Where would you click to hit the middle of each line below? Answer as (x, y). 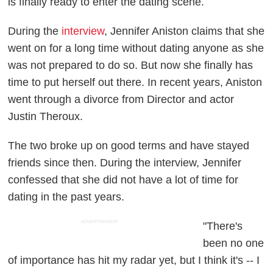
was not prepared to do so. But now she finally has (131, 66)
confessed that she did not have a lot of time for (123, 180)
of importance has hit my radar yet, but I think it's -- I (134, 261)
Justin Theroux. (46, 117)
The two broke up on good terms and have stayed (129, 146)
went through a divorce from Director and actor (121, 100)
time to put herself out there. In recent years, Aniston (135, 83)
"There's (223, 226)
